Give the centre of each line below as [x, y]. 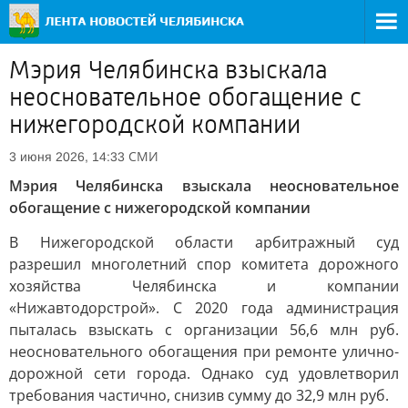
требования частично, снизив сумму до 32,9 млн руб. [199, 395]
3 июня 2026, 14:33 [67, 157]
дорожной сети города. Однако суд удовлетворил [204, 373]
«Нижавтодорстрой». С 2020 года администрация [204, 308]
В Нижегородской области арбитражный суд [204, 242]
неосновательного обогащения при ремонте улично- [204, 352]
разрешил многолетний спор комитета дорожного [204, 264]
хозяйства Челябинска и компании [204, 286]
